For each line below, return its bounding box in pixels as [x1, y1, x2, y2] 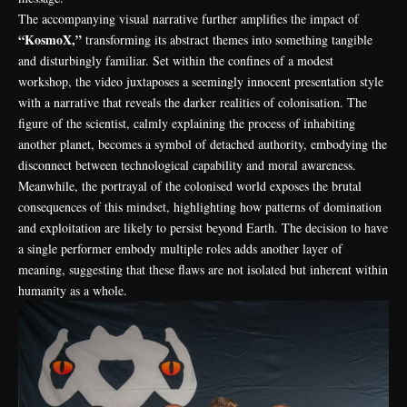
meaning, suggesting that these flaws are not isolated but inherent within [18, 261, 388, 279]
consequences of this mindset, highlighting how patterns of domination [18, 198, 382, 216]
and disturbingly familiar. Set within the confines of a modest [18, 52, 333, 70]
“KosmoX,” [18, 30, 82, 50]
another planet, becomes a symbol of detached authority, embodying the [18, 135, 387, 154]
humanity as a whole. [18, 282, 127, 300]
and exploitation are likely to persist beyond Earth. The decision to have [18, 219, 388, 237]
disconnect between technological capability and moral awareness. [18, 156, 356, 174]
